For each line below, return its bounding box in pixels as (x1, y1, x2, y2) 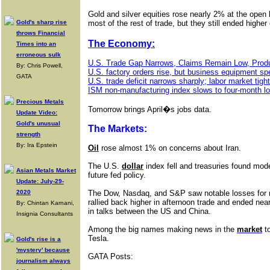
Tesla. (88, 234, 109, 243)
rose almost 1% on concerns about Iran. (99, 143, 241, 152)
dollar (122, 162, 143, 171)
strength (16, 131, 40, 137)
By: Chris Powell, (16, 62, 63, 69)
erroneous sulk (16, 51, 61, 58)
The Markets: (88, 124, 147, 134)
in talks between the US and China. (88, 207, 211, 216)
